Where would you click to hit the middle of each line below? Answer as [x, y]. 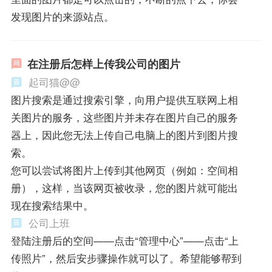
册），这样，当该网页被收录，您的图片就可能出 [124, 188]
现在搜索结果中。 [52, 206]
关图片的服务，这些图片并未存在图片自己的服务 [124, 117]
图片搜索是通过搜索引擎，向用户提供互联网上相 [124, 100]
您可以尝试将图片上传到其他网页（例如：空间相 [124, 170]
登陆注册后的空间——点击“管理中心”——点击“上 [124, 241]
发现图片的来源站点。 [62, 16]
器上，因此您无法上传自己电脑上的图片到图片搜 [124, 135]
